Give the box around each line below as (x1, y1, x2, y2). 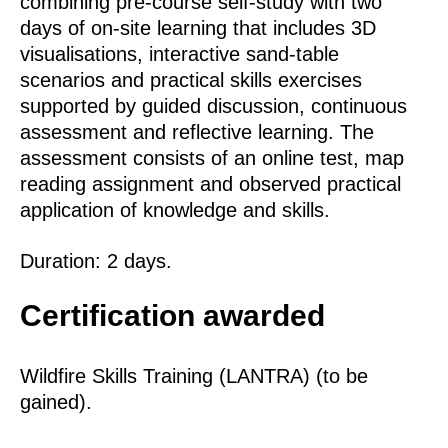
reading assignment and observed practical (20, 173, 401, 196)
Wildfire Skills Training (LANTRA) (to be (20, 365, 368, 388)
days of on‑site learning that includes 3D (20, 17, 376, 40)
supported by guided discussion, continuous (20, 95, 407, 118)
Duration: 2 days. (20, 250, 172, 273)
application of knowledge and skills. (20, 199, 330, 222)
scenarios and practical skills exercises (20, 69, 362, 92)
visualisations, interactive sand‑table (20, 43, 339, 66)
